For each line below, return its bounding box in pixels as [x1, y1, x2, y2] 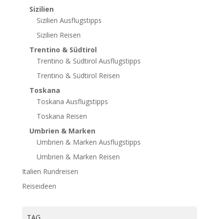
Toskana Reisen [36, 111, 87, 121]
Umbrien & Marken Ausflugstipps [36, 137, 141, 147]
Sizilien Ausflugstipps [36, 16, 102, 25]
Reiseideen [22, 181, 56, 191]
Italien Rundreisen [22, 167, 78, 176]
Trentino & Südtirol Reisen [36, 71, 120, 81]
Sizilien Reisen [36, 30, 81, 40]
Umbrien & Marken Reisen [36, 152, 120, 162]
